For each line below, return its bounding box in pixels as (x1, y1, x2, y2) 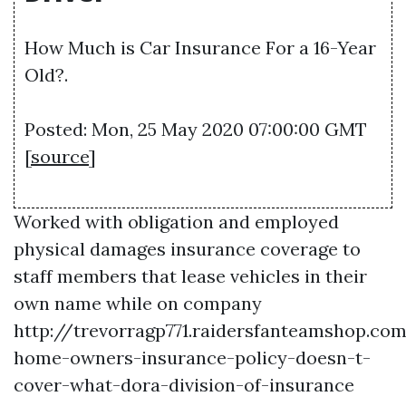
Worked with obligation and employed (14, 210, 339, 233)
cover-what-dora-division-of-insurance (14, 373, 354, 396)
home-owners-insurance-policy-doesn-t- (14, 346, 371, 369)
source (31, 145, 89, 168)
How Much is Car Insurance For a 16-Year (24, 36, 376, 59)
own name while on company (14, 292, 262, 314)
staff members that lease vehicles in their (14, 265, 367, 287)
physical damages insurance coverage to (14, 237, 361, 260)
